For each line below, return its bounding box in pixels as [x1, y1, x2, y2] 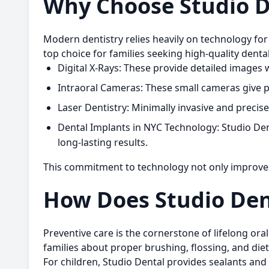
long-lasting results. [58, 136, 148, 149]
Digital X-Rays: [58, 61, 121, 74]
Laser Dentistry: [58, 101, 129, 114]
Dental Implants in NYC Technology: [58, 121, 219, 134]
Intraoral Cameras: [58, 81, 143, 94]
